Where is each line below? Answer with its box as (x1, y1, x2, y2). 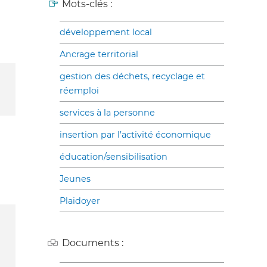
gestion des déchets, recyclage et (60, 71, 205, 82)
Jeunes (60, 173, 91, 185)
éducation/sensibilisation (60, 151, 167, 163)
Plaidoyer (60, 195, 100, 207)
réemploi (60, 85, 99, 97)
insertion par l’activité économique (60, 129, 211, 141)
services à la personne (60, 107, 155, 119)
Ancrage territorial (60, 49, 138, 60)
